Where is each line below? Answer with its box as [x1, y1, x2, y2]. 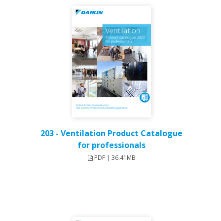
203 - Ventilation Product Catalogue [40, 128, 183, 139]
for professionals [77, 140, 146, 151]
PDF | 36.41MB [92, 153, 136, 162]
